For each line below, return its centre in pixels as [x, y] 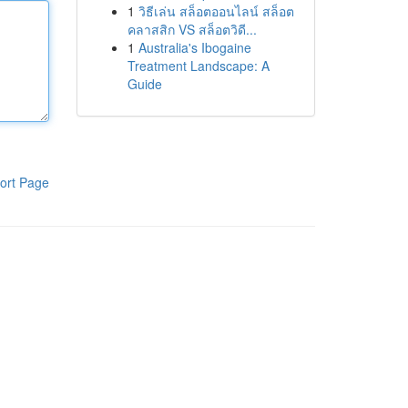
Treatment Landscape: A [198, 66]
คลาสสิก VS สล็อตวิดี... [192, 29]
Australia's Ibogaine [194, 47]
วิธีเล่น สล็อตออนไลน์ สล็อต [216, 11]
